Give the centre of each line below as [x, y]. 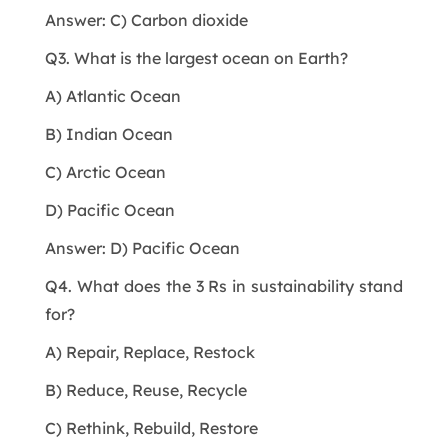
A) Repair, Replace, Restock [149, 351]
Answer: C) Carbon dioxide [146, 19]
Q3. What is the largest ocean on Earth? [196, 57]
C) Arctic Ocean [105, 171]
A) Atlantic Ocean [112, 95]
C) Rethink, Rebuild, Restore [151, 427]
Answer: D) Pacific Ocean [142, 247]
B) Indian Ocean [108, 133]
